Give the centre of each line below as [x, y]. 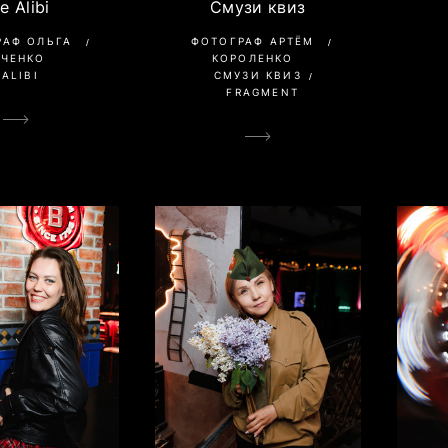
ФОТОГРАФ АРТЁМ [252, 41]
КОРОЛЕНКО [252, 58]
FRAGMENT [263, 92]
